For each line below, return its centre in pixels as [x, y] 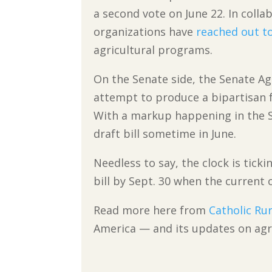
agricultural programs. [153, 50]
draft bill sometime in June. [165, 134]
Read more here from [151, 210]
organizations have [145, 32]
